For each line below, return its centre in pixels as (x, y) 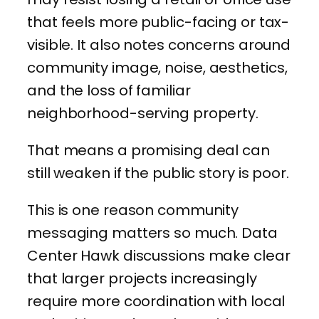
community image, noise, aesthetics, (157, 67)
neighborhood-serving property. (143, 113)
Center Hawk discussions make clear (159, 255)
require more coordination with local (156, 301)
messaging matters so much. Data (152, 232)
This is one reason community (133, 210)
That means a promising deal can (148, 150)
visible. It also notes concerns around (159, 45)
